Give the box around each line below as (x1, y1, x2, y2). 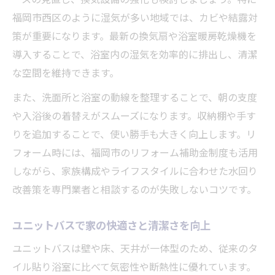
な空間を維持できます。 (12, 64, 119, 80)
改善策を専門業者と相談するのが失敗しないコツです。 (12, 181, 257, 196)
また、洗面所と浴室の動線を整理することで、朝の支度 (12, 89, 257, 104)
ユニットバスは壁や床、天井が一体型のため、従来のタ (12, 240, 258, 255)
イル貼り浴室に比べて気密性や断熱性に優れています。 (12, 258, 256, 274)
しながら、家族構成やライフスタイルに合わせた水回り (12, 163, 258, 178)
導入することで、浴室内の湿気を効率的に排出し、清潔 (12, 46, 257, 61)
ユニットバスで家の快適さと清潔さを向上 (12, 216, 211, 233)
